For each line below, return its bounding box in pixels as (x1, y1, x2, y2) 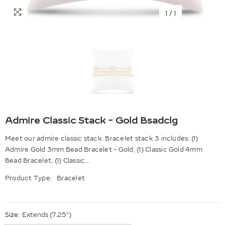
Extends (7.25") (22, 211, 71, 218)
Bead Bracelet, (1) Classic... (5, 157, 90, 164)
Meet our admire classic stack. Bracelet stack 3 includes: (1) (5, 135, 198, 142)
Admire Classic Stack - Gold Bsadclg (5, 115, 178, 126)
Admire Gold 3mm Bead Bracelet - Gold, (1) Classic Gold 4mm (5, 146, 202, 153)
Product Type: (5, 175, 52, 182)
